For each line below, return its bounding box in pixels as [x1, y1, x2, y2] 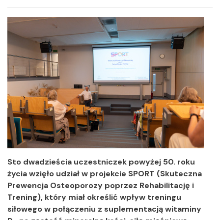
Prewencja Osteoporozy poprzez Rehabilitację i [7, 180, 194, 191]
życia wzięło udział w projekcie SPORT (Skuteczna [7, 168, 202, 179]
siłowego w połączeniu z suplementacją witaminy [7, 204, 201, 214]
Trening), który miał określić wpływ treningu [7, 192, 181, 202]
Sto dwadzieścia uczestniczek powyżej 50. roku [7, 157, 195, 167]
